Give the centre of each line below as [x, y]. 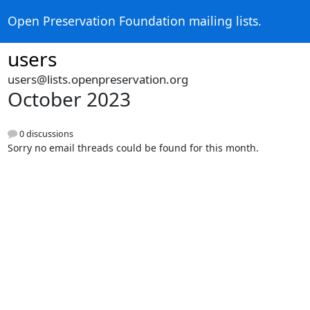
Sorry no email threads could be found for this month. [133, 148]
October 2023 [69, 99]
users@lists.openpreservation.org [98, 79]
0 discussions [45, 134]
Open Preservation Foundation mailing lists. [134, 21]
